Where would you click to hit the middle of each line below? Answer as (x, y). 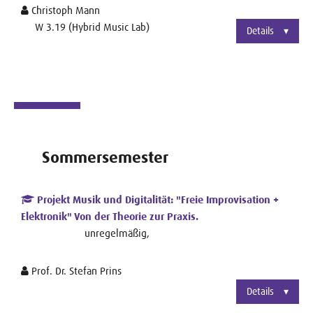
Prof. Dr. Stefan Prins (75, 270)
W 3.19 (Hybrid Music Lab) (92, 27)
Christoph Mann (64, 10)
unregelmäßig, (117, 233)
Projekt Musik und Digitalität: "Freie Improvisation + (156, 199)
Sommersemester (105, 157)
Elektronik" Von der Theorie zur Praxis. (110, 216)
